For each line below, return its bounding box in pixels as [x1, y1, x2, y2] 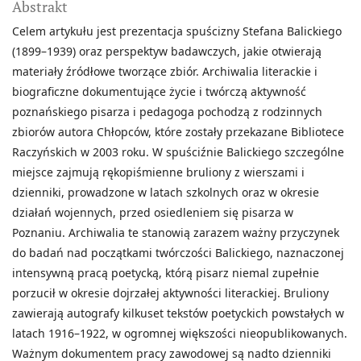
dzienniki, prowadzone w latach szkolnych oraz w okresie [12, 185, 319, 201]
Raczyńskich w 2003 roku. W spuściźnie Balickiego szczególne [12, 144, 344, 160]
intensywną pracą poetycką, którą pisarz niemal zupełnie [12, 265, 319, 281]
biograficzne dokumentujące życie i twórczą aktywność [12, 84, 306, 100]
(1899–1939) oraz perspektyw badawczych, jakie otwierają [12, 44, 322, 60]
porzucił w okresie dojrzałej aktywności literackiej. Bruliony [12, 285, 329, 301]
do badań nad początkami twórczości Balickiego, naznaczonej [12, 245, 344, 261]
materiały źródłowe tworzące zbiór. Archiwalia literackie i [12, 64, 317, 80]
